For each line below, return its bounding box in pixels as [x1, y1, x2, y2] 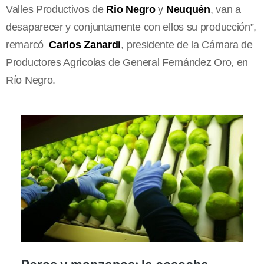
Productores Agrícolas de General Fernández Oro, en [6, 56, 249, 68]
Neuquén [166, 3, 210, 15]
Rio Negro [106, 3, 156, 15]
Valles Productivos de [6, 3, 107, 15]
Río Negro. [6, 74, 55, 86]
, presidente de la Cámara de [121, 38, 253, 51]
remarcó [6, 38, 49, 51]
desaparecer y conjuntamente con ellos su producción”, [6, 21, 257, 33]
